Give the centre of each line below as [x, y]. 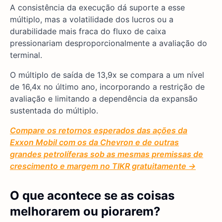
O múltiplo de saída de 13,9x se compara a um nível [107, 75]
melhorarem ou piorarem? [85, 212]
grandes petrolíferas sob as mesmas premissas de [107, 154]
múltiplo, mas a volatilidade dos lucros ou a [92, 20]
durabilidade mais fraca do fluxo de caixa [88, 31]
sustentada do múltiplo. [54, 111]
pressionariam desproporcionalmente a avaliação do [109, 43]
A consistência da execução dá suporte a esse [97, 8]
